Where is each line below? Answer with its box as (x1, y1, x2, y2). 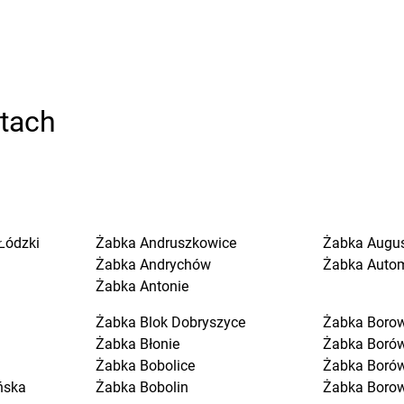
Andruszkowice (139, 234, 236, 252)
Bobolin (139, 379, 188, 396)
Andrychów (139, 256, 211, 273)
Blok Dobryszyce (139, 314, 245, 331)
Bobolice (139, 357, 195, 374)
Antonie (139, 278, 188, 295)
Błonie (139, 335, 179, 353)
